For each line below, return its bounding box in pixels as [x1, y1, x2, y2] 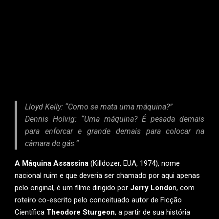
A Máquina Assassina [15, 159, 90, 168]
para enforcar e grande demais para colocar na [25, 127, 204, 136]
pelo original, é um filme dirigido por [15, 183, 128, 192]
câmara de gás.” [25, 139, 79, 148]
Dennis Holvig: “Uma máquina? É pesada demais [25, 114, 204, 124]
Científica [15, 208, 46, 217]
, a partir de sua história [115, 208, 190, 217]
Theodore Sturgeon [46, 208, 115, 217]
